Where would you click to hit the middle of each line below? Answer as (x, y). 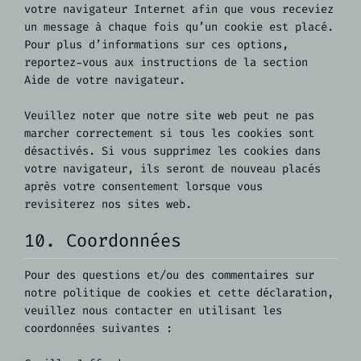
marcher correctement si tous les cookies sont (169, 134)
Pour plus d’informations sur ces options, (156, 45)
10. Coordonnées (103, 240)
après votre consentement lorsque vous (143, 187)
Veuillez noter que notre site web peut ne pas (169, 116)
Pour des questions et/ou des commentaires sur (169, 275)
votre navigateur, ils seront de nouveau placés (172, 169)
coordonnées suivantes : (98, 328)
